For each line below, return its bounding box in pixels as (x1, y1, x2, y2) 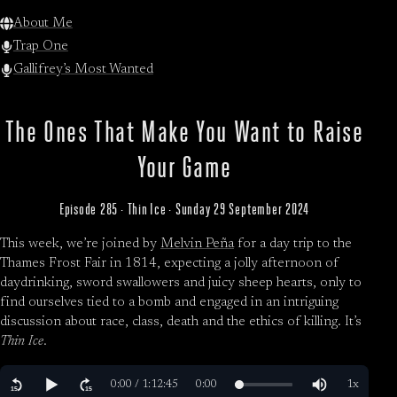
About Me (12, 16, 73, 30)
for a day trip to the (234, 237, 352, 252)
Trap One (12, 40, 68, 54)
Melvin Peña (160, 237, 234, 252)
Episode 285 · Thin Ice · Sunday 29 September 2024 (58, 200, 310, 219)
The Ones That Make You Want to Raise (4, 114, 364, 149)
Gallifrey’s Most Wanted (12, 63, 153, 77)
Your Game (136, 150, 232, 184)
